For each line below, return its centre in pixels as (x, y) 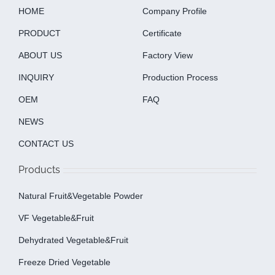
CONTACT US (46, 144)
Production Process (180, 77)
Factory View (167, 55)
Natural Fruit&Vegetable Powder (80, 196)
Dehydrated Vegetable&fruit (73, 240)
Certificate (162, 33)
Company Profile (174, 11)
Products (39, 170)
